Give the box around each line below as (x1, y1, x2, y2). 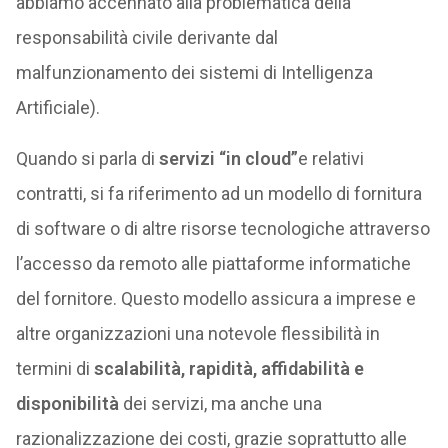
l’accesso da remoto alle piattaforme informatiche (15, 253, 411, 274)
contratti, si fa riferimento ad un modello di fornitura (15, 183, 422, 204)
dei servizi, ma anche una (118, 393, 322, 414)
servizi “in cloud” (158, 148, 298, 169)
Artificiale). (15, 97, 100, 118)
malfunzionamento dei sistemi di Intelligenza (15, 62, 373, 83)
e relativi (297, 148, 364, 169)
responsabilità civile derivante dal (15, 27, 278, 48)
